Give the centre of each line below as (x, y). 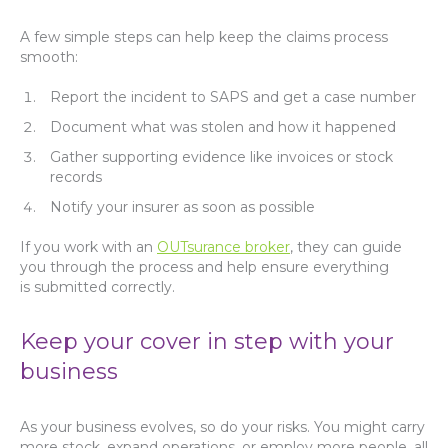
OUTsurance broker (223, 247)
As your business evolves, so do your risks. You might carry (222, 427)
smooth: (51, 57)
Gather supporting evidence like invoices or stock (221, 157)
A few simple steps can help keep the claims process (204, 37)
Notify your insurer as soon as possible (184, 207)
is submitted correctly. (99, 287)
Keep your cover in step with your (207, 341)
